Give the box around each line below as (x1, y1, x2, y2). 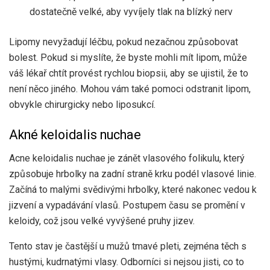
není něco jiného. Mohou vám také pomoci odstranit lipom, (9, 83, 251, 95)
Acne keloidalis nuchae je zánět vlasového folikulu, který (9, 152, 245, 164)
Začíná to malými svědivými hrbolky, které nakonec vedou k (9, 183, 257, 195)
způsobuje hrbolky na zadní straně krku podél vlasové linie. (9, 168, 256, 180)
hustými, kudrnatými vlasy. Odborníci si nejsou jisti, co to (9, 256, 244, 268)
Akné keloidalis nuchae (9, 127, 141, 142)
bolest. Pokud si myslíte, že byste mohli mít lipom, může (9, 52, 247, 64)
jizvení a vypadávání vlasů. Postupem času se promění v (9, 199, 245, 211)
